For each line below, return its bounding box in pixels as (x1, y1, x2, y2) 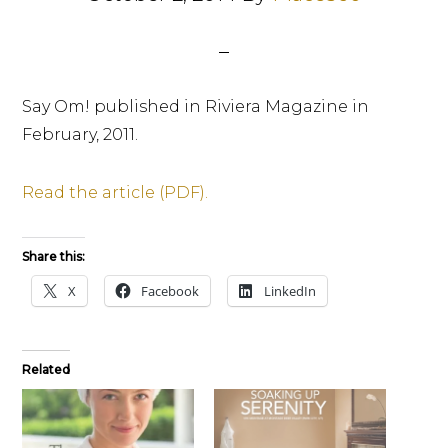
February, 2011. (22, 125, 139, 144)
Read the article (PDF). (22, 183, 209, 202)
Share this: (22, 249, 86, 264)
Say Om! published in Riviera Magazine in (22, 97, 370, 116)
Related (22, 362, 71, 377)
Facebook (141, 282, 200, 300)
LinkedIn (264, 282, 317, 300)
